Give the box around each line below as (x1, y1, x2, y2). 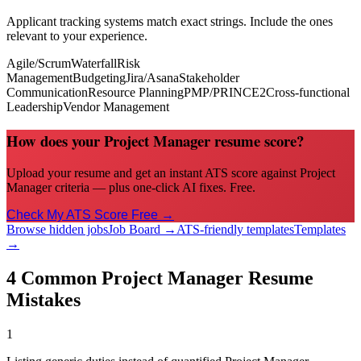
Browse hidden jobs (6, 222, 108, 237)
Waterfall (71, 56, 117, 70)
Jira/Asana (126, 70, 179, 85)
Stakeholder (179, 70, 239, 85)
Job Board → (108, 222, 176, 237)
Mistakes (6, 289, 81, 311)
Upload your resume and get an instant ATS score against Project (6, 166, 335, 180)
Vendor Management (63, 99, 169, 114)
